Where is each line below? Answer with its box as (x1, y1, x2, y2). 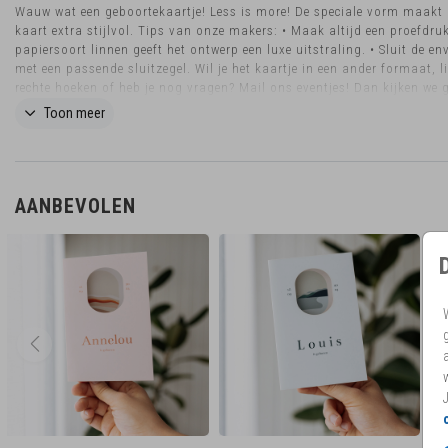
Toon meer (44, 104, 105, 121)
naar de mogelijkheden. (15, 98, 159, 114)
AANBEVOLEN (15, 193, 136, 218)
